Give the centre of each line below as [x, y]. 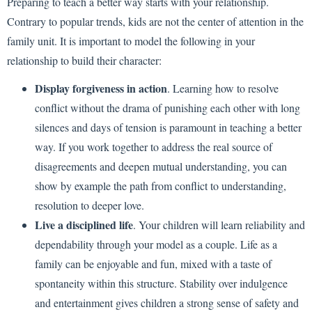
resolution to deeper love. [89, 205]
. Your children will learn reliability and [219, 225]
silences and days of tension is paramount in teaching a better [168, 127]
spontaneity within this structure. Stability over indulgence [161, 283]
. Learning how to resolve [223, 88]
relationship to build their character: [84, 60]
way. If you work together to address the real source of [154, 147]
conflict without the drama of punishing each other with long [167, 108]
